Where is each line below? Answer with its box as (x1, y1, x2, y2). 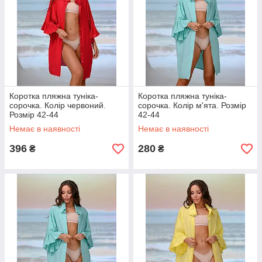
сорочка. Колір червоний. (9, 101, 106, 110)
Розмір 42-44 (9, 110, 58, 119)
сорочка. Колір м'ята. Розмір (138, 101, 246, 110)
